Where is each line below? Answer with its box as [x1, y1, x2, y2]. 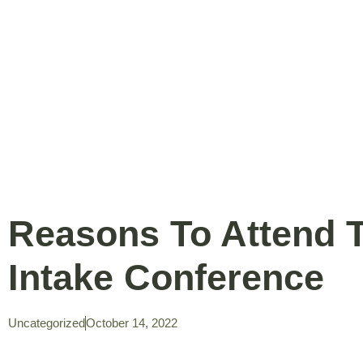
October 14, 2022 [86, 316, 177, 330]
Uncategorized [8, 316, 85, 330]
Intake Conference [8, 257, 324, 298]
